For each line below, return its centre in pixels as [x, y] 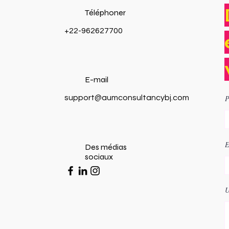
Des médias [106, 147]
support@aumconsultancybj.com [127, 98]
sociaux [99, 157]
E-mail [97, 79]
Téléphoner [105, 13]
